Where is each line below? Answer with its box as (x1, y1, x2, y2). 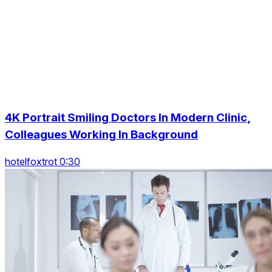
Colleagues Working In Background (5, 127, 198, 141)
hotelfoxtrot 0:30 (5, 155, 80, 168)
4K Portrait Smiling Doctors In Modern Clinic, (5, 110, 251, 124)
